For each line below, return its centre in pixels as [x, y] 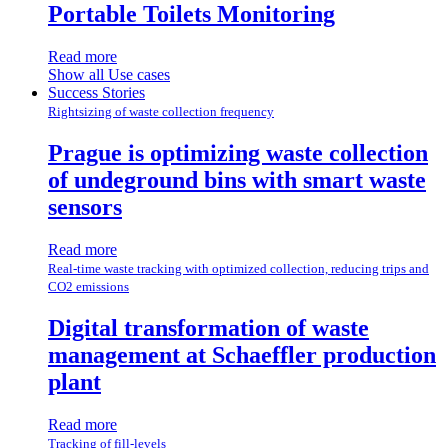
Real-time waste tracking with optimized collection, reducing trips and [238, 269]
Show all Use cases [109, 75]
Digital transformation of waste [208, 327]
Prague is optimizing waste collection [238, 153]
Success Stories [96, 93]
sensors [85, 207]
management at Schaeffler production [242, 354]
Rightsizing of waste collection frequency [161, 112]
